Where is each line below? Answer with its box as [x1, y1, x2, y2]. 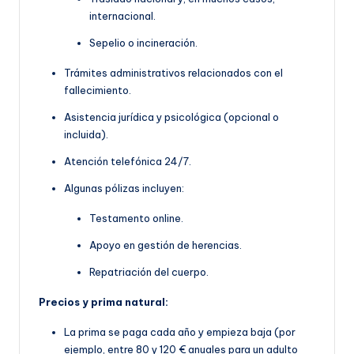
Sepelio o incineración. [89, 36, 198, 49]
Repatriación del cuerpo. [89, 265, 209, 278]
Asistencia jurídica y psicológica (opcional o [64, 110, 279, 123]
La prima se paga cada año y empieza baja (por [64, 325, 296, 338]
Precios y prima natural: [39, 295, 168, 308]
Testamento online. [89, 211, 183, 224]
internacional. [89, 9, 156, 22]
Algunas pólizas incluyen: [64, 181, 184, 194]
